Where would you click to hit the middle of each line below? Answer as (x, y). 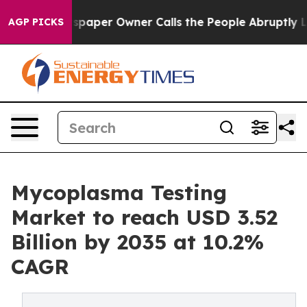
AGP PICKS (36, 22)
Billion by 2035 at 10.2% (137, 242)
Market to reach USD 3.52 (144, 217)
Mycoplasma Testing (119, 193)
